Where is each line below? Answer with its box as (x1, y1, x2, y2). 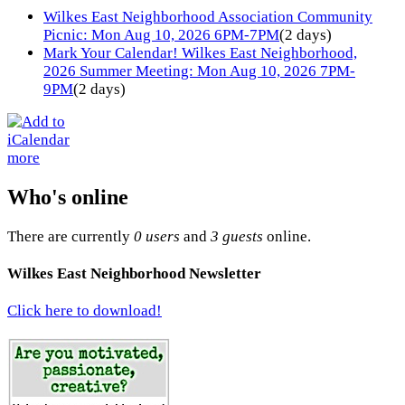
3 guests (211, 227, 263, 245)
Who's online (7, 184, 128, 209)
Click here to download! (7, 302, 162, 320)
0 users (134, 227, 180, 245)
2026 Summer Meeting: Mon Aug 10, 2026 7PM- (43, 61, 355, 80)
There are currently (7, 227, 134, 245)
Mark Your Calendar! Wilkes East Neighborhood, (43, 43, 357, 61)
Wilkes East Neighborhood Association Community (43, 7, 372, 25)
